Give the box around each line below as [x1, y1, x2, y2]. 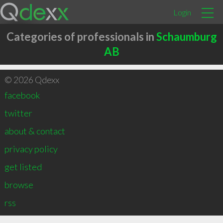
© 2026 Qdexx [4, 74, 59, 85]
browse [4, 179, 33, 190]
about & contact [4, 125, 65, 136]
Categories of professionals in [6, 30, 156, 43]
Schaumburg [156, 30, 217, 43]
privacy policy [4, 143, 58, 154]
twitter [4, 108, 32, 118]
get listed [4, 161, 42, 172]
